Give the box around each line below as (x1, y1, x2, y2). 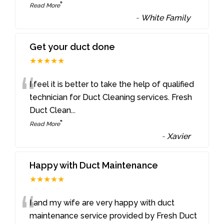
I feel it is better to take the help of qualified (29, 79, 194, 89)
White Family (141, 13, 191, 23)
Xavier (167, 131, 191, 141)
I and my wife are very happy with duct (29, 197, 175, 207)
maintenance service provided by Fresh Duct (29, 210, 197, 220)
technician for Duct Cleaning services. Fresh (29, 92, 192, 102)
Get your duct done (29, 41, 115, 52)
